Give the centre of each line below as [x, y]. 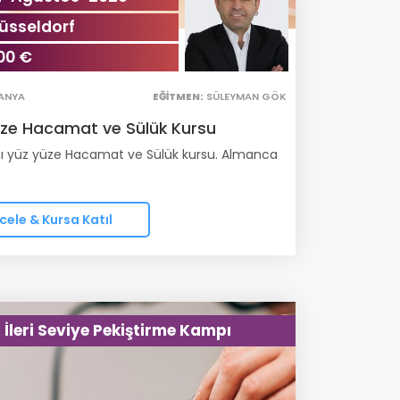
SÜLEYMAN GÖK [245, 97]
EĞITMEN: [178, 97]
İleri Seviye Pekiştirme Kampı [118, 331]
